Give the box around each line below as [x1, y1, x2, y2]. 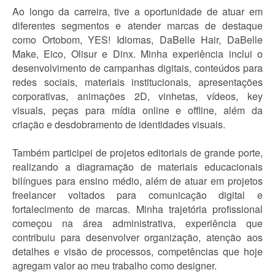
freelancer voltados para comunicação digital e [12, 188, 263, 202]
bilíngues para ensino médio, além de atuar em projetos [12, 174, 263, 188]
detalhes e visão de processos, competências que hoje [12, 244, 263, 258]
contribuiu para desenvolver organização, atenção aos [12, 230, 263, 244]
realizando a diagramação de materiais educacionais [12, 160, 263, 174]
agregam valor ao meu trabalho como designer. [12, 258, 217, 273]
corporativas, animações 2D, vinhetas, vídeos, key [12, 89, 263, 103]
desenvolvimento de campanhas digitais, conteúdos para [12, 61, 263, 75]
